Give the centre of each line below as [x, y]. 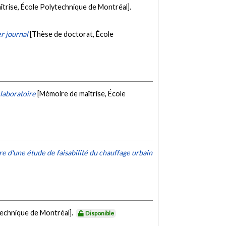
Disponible [100, 213]
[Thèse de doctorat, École [72, 34]
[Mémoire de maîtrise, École [82, 93]
